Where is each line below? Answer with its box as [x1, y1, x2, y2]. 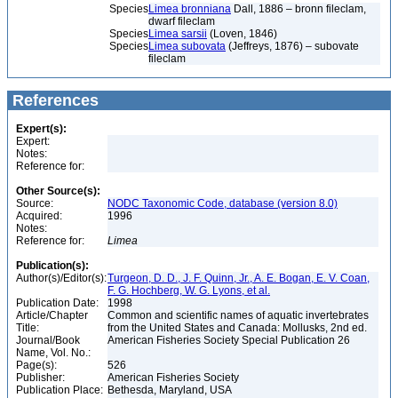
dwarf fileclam [148, 15, 215, 28]
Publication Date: [16, 297, 99, 309]
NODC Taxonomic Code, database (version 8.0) [107, 197, 338, 210]
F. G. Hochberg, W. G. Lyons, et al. [107, 284, 270, 297]
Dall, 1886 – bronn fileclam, [231, 3, 366, 15]
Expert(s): [16, 123, 67, 135]
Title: [16, 322, 39, 334]
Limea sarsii [148, 28, 207, 40]
